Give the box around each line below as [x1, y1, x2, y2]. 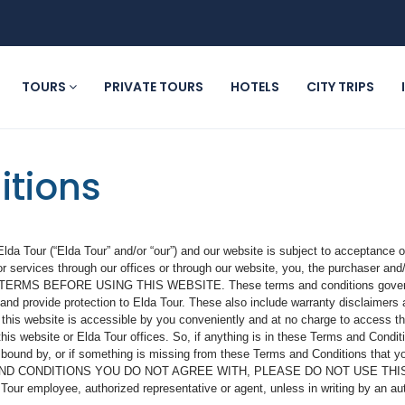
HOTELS [231, 78, 279, 96]
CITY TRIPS [306, 78, 374, 96]
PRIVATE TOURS [104, 78, 203, 96]
